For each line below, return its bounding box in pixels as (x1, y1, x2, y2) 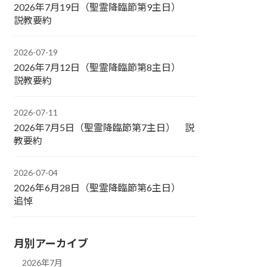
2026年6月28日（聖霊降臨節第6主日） (14, 181, 191, 193)
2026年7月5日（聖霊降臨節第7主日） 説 (14, 121, 195, 133)
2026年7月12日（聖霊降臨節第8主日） (14, 61, 191, 73)
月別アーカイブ (14, 236, 89, 250)
